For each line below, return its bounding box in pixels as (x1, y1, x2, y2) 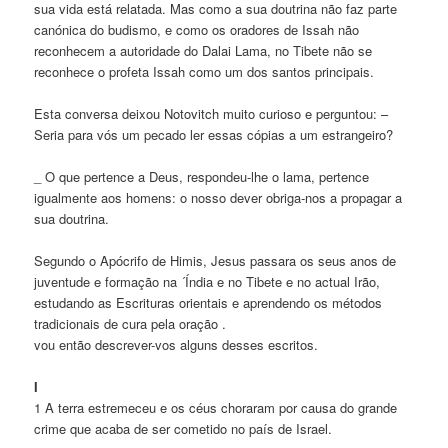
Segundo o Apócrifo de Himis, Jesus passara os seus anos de (34, 251, 397, 271)
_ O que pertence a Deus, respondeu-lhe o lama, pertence (34, 166, 370, 186)
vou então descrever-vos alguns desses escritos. (34, 335, 319, 355)
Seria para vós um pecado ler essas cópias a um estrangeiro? (34, 124, 394, 144)
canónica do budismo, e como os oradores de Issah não (34, 19, 360, 39)
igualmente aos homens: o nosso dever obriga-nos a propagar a (34, 187, 403, 207)
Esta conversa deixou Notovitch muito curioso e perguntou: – (34, 103, 389, 123)
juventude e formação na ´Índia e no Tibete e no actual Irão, (34, 272, 381, 292)
